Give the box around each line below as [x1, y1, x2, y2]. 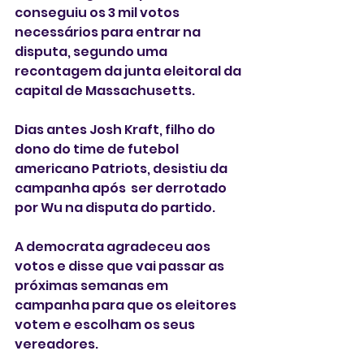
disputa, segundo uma [15, 41, 170, 61]
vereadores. [15, 334, 101, 353]
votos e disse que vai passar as [15, 256, 227, 275]
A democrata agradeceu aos [15, 236, 213, 256]
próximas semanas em [15, 275, 171, 295]
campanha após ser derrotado [15, 178, 229, 197]
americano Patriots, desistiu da [15, 158, 230, 178]
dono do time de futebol [15, 139, 181, 158]
